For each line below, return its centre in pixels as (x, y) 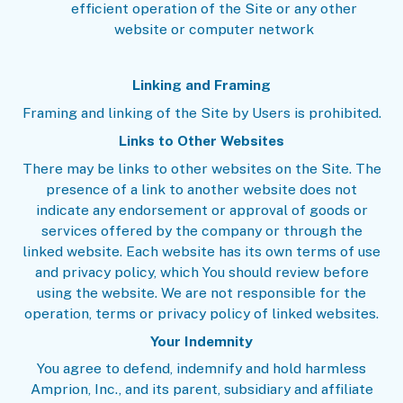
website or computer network (214, 30)
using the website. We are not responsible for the (201, 292)
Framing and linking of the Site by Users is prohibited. (201, 113)
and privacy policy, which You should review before (201, 272)
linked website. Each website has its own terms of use (201, 251)
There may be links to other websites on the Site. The (201, 168)
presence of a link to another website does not (201, 189)
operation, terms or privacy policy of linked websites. (201, 313)
